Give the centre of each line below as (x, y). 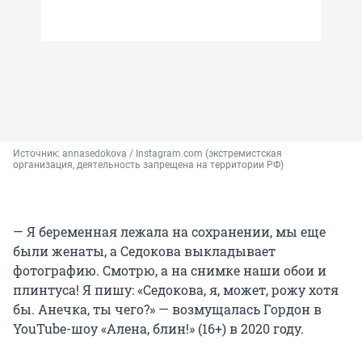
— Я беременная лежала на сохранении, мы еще (169, 232)
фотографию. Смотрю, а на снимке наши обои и (170, 271)
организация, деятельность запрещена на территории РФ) (148, 165)
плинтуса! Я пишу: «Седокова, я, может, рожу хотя (176, 290)
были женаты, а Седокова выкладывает (144, 251)
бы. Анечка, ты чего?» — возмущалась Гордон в (167, 309)
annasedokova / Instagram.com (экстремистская (172, 154)
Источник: (38, 154)
